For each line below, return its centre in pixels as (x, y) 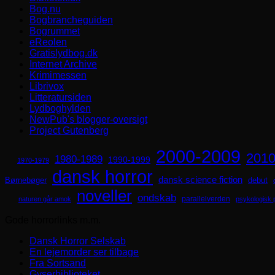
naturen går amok (45, 199)
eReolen (48, 42)
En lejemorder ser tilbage (84, 252)
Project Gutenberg (69, 131)
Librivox (47, 87)
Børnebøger (26, 180)
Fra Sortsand (58, 263)
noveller (104, 196)
